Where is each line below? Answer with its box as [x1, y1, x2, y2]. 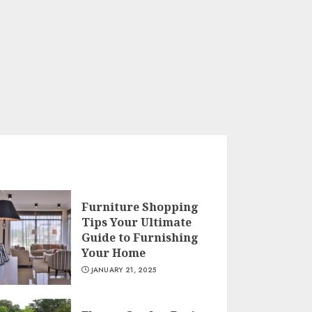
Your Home [81, 245, 146, 261]
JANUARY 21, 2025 [91, 265, 157, 276]
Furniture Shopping [81, 199, 198, 215]
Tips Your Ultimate [81, 214, 192, 231]
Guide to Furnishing [81, 230, 198, 246]
